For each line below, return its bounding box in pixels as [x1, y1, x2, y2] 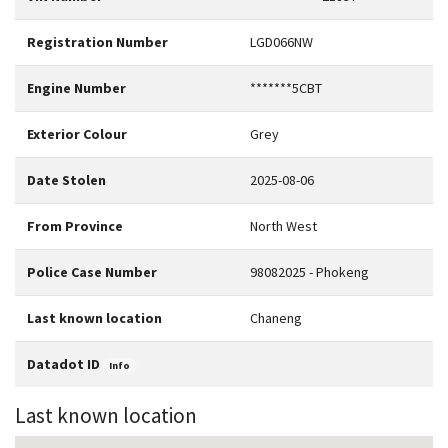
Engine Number [27, 79, 126, 97]
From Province [27, 217, 123, 235]
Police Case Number [27, 263, 157, 281]
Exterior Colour [27, 125, 127, 143]
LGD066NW [250, 33, 313, 51]
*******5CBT [250, 79, 322, 97]
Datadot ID [27, 355, 100, 373]
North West [250, 217, 317, 235]
